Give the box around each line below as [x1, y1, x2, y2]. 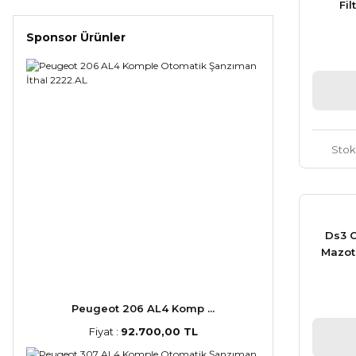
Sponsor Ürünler [26, 30, 126, 44]
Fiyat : [88, 325, 121, 338]
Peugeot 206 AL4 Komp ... [72, 302, 215, 315]
